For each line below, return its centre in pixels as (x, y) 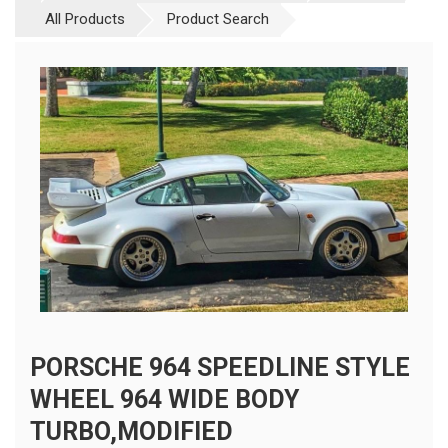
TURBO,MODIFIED (131, 431)
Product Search (218, 18)
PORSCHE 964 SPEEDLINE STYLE (220, 367)
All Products (85, 18)
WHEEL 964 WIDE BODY (164, 399)
